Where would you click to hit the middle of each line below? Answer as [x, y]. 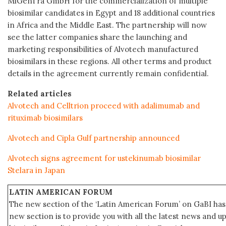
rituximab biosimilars [46, 118]
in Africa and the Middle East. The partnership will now [107, 25]
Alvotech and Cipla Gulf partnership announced [94, 138]
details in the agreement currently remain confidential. [109, 73]
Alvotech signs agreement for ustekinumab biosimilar [104, 158]
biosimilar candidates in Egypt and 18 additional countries [111, 13]
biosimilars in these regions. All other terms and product [110, 61]
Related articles [40, 93]
